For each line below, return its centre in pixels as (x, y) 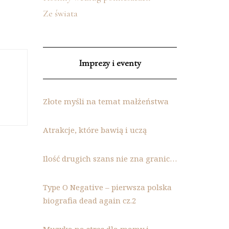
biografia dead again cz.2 (89, 200)
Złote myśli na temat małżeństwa (106, 101)
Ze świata (60, 13)
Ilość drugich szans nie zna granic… (110, 158)
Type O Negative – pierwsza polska (107, 187)
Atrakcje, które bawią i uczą (95, 130)
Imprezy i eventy (110, 63)
